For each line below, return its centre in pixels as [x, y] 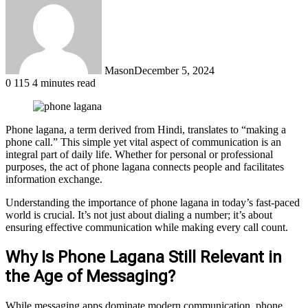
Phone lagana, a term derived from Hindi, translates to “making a [146, 129]
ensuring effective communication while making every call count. [147, 227]
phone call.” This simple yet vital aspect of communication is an [143, 142]
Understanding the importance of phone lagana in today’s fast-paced [153, 202]
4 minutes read [64, 82]
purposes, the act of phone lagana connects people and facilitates [145, 166]
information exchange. [54, 179]
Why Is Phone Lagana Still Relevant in [144, 257]
